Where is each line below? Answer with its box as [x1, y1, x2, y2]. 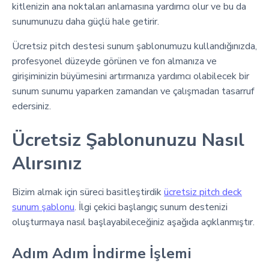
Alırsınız [12, 151, 82, 176]
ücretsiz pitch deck [164, 186, 242, 199]
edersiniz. [12, 100, 51, 113]
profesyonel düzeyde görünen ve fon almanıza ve [12, 55, 217, 68]
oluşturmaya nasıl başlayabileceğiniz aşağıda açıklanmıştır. [12, 216, 255, 229]
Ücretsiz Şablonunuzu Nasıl [12, 128, 244, 153]
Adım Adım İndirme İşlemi [12, 244, 192, 263]
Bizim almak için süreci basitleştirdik [12, 186, 164, 199]
